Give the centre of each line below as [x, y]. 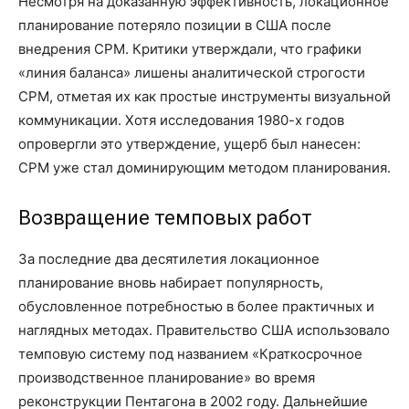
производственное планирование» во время [167, 377]
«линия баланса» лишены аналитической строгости [192, 72]
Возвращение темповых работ [165, 217]
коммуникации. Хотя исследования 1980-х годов [181, 120]
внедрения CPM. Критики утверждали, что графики [190, 48]
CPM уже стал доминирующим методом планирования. [204, 167]
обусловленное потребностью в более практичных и [196, 306]
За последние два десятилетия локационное [169, 258]
